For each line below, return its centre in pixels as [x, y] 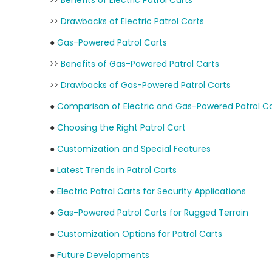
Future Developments [103, 255]
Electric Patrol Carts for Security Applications [151, 191]
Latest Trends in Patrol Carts [117, 170]
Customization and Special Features [134, 149]
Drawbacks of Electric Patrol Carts [132, 21]
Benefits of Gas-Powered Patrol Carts [140, 64]
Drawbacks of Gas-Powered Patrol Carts [146, 85]
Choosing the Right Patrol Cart [121, 127]
